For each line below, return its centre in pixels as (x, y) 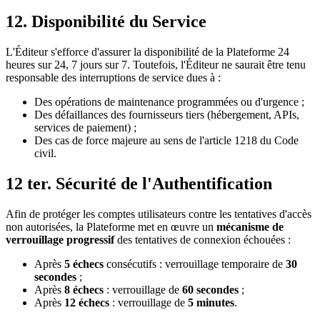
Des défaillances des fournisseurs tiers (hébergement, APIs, (167, 114)
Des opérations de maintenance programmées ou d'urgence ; (169, 101)
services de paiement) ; (85, 127)
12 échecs (87, 302)
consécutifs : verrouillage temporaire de (195, 264)
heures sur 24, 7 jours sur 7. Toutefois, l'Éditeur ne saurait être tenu (156, 64)
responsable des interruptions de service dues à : (113, 77)
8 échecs (84, 289)
